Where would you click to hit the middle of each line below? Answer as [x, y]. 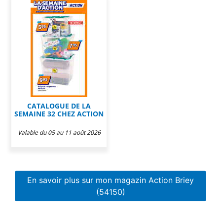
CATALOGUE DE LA [59, 106]
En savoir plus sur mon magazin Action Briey [110, 180]
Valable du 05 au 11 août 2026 [59, 132]
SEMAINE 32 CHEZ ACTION [59, 113]
